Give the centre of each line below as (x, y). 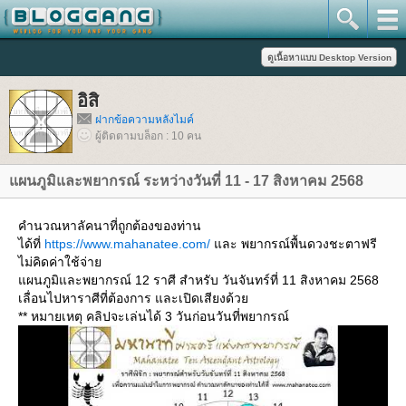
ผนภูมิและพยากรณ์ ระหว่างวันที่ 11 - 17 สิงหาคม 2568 (186, 181)
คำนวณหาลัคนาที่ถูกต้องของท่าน (110, 226)
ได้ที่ (31, 244)
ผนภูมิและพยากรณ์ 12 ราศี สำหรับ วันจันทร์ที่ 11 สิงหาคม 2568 (198, 280)
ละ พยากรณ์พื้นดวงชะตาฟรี (294, 244)
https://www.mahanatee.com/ (127, 244)
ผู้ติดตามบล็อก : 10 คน (148, 136)
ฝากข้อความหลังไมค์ (145, 120)
